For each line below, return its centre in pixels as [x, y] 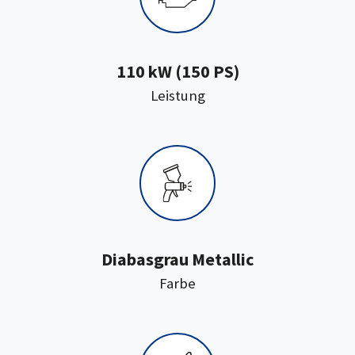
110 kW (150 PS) [177, 71]
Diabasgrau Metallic [177, 259]
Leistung [177, 95]
